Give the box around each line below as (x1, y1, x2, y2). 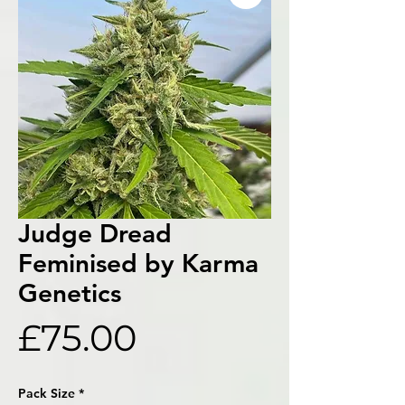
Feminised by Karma (18, 247, 259, 278)
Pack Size (18, 384, 75, 401)
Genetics (18, 277, 121, 308)
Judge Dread (18, 217, 172, 249)
